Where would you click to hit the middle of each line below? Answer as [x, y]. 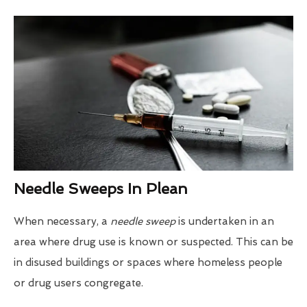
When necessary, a [62, 222]
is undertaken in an [225, 222]
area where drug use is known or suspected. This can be [153, 242]
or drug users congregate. [78, 283]
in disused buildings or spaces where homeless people [148, 263]
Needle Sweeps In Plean [101, 189]
